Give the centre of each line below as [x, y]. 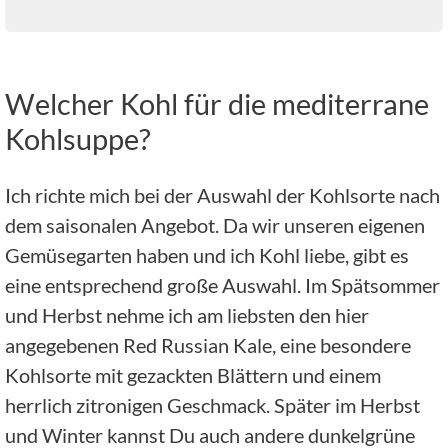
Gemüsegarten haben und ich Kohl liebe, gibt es [207, 255]
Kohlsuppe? [78, 139]
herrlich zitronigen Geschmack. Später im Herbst [212, 405]
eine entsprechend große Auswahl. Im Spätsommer [222, 285]
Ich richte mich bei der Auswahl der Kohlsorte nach [222, 195]
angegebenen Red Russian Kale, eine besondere [208, 345]
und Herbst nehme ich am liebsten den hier [187, 315]
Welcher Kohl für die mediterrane [217, 104]
